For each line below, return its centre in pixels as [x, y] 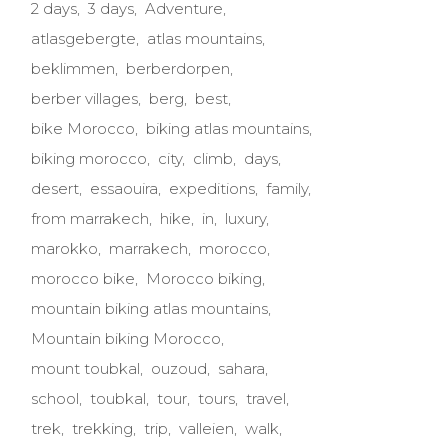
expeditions [212, 188]
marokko [64, 248]
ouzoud [179, 368]
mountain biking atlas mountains [149, 308]
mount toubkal [85, 368]
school [55, 398]
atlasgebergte [83, 38]
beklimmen [73, 68]
